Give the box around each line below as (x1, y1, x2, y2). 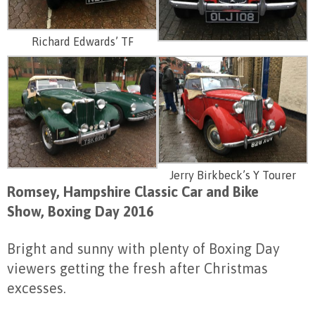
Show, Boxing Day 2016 (7, 203, 154, 220)
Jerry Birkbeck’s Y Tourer (169, 169, 296, 182)
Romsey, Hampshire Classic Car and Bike (7, 184, 259, 200)
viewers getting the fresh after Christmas (7, 260, 268, 277)
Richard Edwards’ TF (31, 34, 134, 48)
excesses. (7, 280, 66, 297)
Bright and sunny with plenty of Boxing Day (7, 240, 280, 257)
